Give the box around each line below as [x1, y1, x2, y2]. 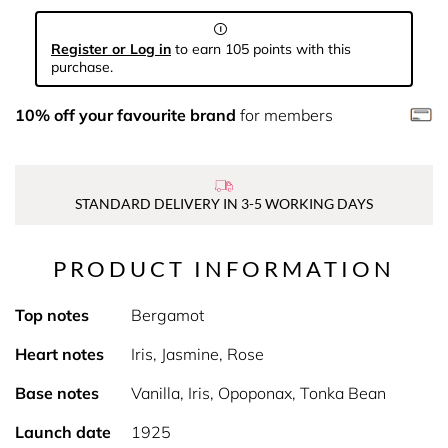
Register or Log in [51, 40, 171, 58]
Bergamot [130, 305, 204, 325]
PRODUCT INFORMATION [53, 255, 395, 282]
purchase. [51, 58, 113, 76]
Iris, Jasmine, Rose [130, 344, 264, 364]
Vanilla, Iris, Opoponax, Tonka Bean [130, 383, 386, 403]
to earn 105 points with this [171, 40, 351, 58]
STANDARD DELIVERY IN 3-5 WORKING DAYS [75, 195, 373, 212]
